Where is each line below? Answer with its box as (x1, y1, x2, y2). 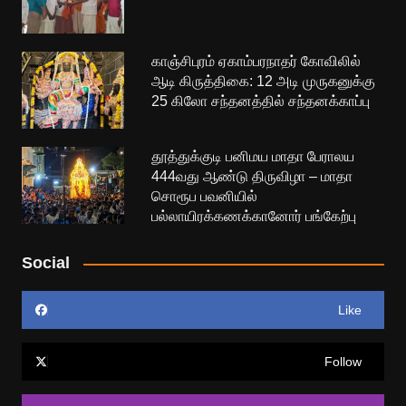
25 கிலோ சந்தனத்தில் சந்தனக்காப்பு (151, 93, 371, 110)
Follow (324, 354, 362, 370)
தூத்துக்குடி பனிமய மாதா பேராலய (151, 149, 355, 165)
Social (21, 254, 70, 273)
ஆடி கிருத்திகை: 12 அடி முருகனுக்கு (151, 73, 376, 90)
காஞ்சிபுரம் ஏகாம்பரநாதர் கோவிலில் (151, 53, 362, 70)
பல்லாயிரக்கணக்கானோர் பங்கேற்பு (151, 208, 357, 225)
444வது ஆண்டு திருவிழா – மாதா (151, 169, 353, 185)
